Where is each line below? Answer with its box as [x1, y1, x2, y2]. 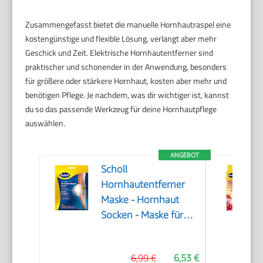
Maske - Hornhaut [101, 193, 180, 205]
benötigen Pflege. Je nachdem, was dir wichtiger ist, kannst [25, 88, 230, 101]
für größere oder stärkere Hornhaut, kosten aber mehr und [25, 74, 227, 87]
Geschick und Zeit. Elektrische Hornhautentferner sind [25, 46, 214, 59]
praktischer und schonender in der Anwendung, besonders [25, 60, 227, 73]
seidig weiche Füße [101, 224, 185, 236]
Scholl [101, 163, 128, 175]
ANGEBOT [170, 150, 200, 159]
